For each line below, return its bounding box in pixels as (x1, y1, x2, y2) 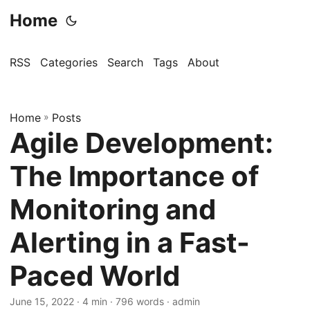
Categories (40, 55, 98, 69)
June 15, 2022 (10, 295, 74, 307)
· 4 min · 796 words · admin (74, 295, 200, 307)
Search (107, 55, 143, 69)
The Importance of (10, 159, 259, 193)
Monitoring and (10, 192, 216, 226)
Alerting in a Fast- (10, 226, 250, 259)
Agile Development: (10, 126, 273, 160)
